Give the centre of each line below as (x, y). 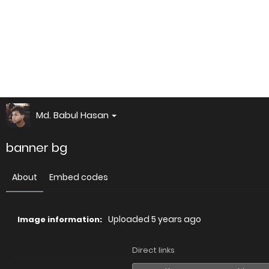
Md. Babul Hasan (72, 115)
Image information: (60, 219)
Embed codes (79, 177)
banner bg (37, 148)
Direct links (153, 250)
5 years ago (176, 219)
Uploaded (130, 219)
